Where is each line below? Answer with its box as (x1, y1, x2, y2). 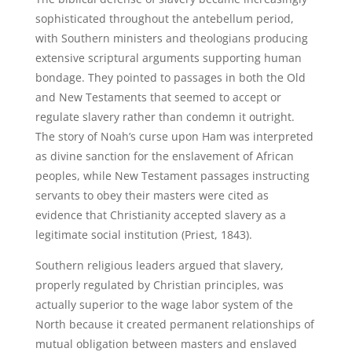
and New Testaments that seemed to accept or (35, 90, 281, 104)
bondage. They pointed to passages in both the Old (35, 70, 306, 85)
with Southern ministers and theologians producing (35, 31, 308, 46)
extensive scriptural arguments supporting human (35, 50, 302, 65)
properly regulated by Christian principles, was (35, 277, 284, 292)
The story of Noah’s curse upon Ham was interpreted (35, 129, 313, 144)
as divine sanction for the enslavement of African (35, 148, 294, 163)
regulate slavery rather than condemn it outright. (35, 109, 295, 124)
